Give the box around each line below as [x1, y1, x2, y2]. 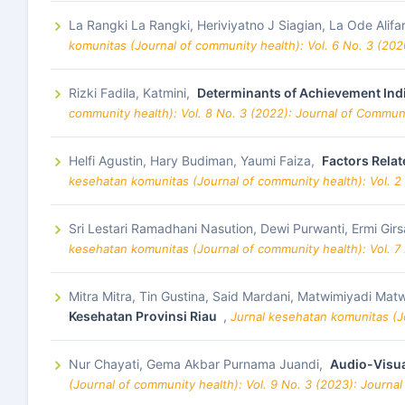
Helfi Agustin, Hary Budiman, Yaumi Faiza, [69, 153, 318, 168]
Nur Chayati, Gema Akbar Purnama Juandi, [69, 356, 326, 372]
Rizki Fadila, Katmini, [69, 85, 193, 100]
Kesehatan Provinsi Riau [69, 308, 220, 324]
